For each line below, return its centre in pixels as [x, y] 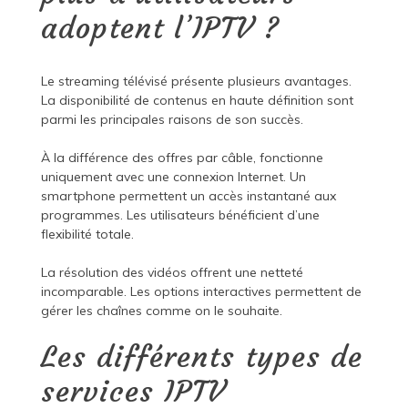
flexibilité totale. [87, 235]
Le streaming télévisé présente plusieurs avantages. [196, 82]
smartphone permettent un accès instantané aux [188, 196]
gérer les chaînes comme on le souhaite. [161, 311]
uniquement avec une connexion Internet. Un [173, 177]
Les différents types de [201, 357]
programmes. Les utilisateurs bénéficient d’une [180, 215]
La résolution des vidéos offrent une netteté [172, 273]
